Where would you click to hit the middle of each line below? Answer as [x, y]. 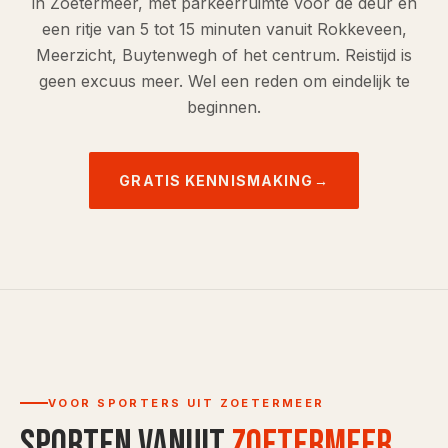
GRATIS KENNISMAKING [216, 180]
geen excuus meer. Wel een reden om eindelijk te [224, 81]
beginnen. [224, 107]
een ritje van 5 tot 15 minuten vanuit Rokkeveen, [224, 29]
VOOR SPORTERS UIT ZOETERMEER [186, 403]
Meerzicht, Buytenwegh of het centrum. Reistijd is [224, 55]
